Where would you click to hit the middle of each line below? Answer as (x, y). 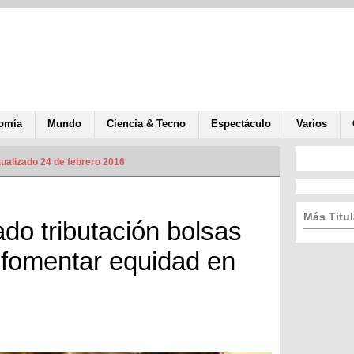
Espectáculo (241, 123)
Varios (312, 123)
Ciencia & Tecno (146, 123)
